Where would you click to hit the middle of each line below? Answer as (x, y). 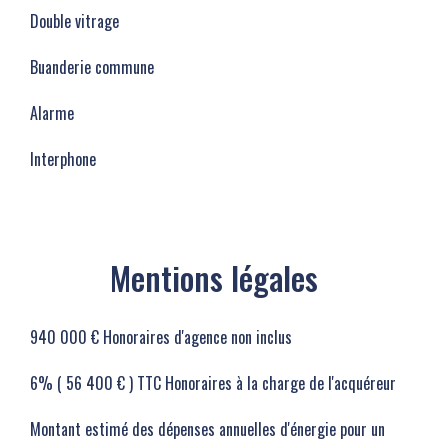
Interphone (63, 159)
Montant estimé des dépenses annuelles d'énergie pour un (207, 429)
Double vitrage (74, 21)
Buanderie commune (92, 67)
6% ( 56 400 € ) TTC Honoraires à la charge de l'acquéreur (213, 383)
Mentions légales (214, 277)
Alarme (52, 113)
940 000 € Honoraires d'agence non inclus (161, 337)
